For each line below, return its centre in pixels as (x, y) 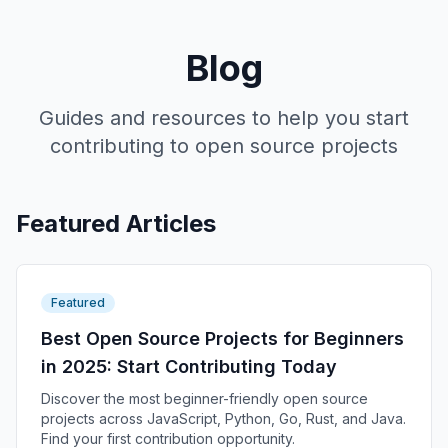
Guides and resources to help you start (224, 118)
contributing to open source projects (224, 146)
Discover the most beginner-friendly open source (204, 398)
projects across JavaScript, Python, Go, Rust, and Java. (223, 418)
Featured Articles (116, 223)
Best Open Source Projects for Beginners (222, 338)
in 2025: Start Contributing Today (189, 366)
